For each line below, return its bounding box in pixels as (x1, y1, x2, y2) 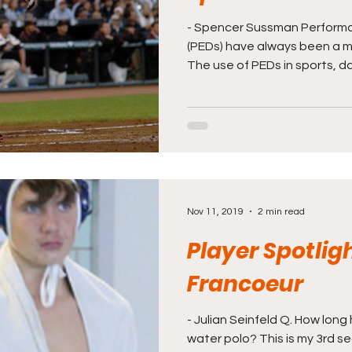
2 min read (258, 206, 305, 217)
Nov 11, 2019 (187, 206, 244, 217)
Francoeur (187, 269, 303, 299)
